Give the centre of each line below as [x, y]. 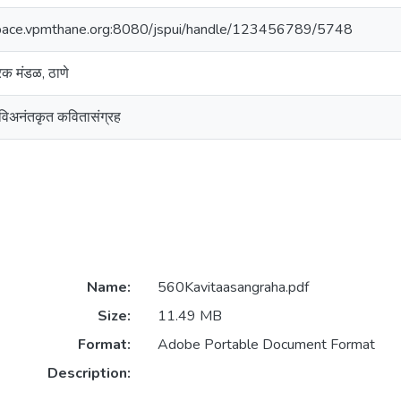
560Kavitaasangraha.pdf [233, 288]
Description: [89, 374]
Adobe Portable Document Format [266, 345]
